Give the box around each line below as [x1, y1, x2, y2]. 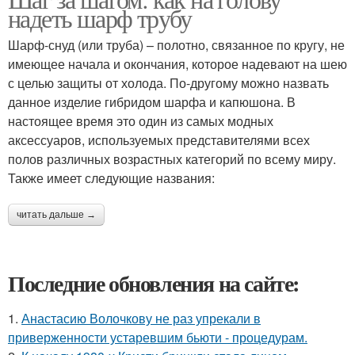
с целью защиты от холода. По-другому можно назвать [8, 74, 329, 92]
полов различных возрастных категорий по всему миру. [8, 150, 336, 168]
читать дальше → [17, 209, 96, 220]
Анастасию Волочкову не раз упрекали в [21, 309, 261, 327]
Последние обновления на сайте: [8, 267, 300, 300]
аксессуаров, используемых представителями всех [8, 131, 310, 149]
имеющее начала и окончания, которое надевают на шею [8, 55, 347, 73]
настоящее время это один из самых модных [8, 112, 273, 130]
